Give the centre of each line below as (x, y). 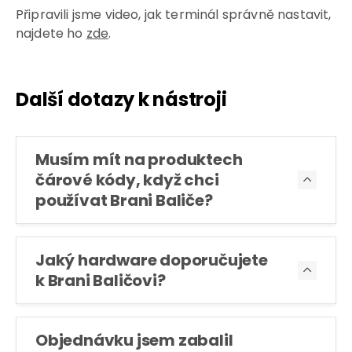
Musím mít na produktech (139, 159)
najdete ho (51, 33)
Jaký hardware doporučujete (152, 260)
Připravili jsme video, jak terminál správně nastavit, (174, 15)
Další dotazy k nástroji (121, 99)
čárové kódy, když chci (127, 180)
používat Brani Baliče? (124, 200)
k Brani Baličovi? (101, 280)
